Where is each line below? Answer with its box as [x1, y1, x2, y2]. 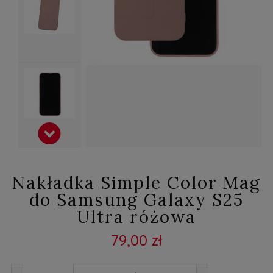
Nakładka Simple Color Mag [12, 172, 261, 194]
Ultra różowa [76, 206, 196, 228]
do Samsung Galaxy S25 [29, 189, 244, 211]
